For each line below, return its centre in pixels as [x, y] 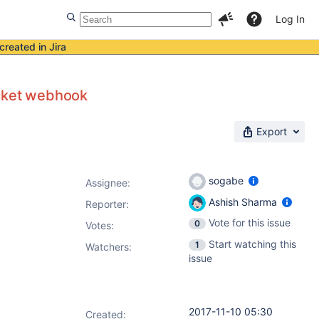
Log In [290, 19]
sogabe [226, 180]
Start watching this [252, 244]
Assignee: [108, 183]
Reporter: [107, 204]
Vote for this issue [250, 223]
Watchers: [109, 247]
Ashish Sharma [243, 202]
